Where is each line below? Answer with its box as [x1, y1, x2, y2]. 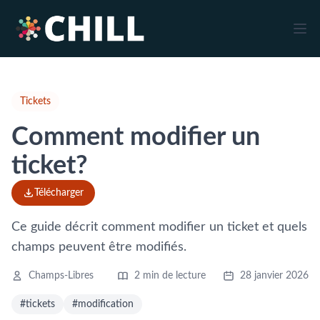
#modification [72, 299, 134, 309]
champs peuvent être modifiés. [11, 241, 186, 254]
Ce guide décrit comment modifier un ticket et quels [11, 221, 307, 234]
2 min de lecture [134, 271, 206, 281]
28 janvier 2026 [240, 271, 309, 281]
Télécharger [34, 188, 84, 198]
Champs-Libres [29, 271, 94, 281]
